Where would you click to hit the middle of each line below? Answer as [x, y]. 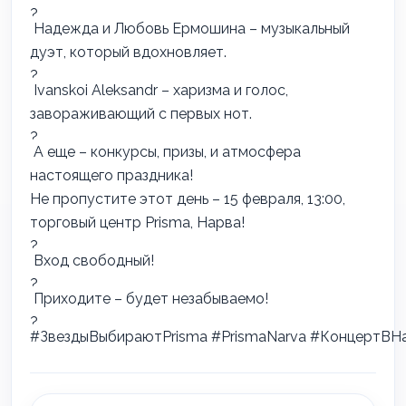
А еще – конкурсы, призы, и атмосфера [165, 152]
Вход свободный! [92, 261]
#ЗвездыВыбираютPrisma [119, 337]
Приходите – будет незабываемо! [151, 299]
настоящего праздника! [111, 175]
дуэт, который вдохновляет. [128, 52]
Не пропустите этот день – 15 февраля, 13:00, [188, 199]
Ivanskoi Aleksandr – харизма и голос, [159, 90]
